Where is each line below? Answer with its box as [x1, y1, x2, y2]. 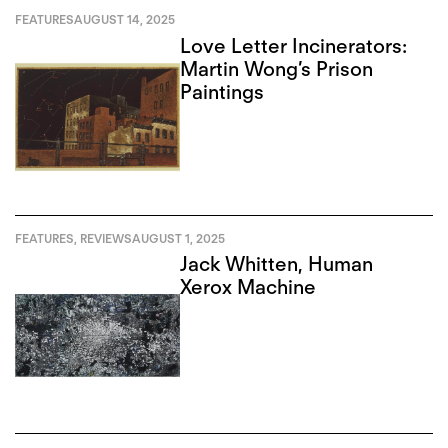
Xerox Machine [180, 275, 317, 300]
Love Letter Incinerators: [180, 33, 408, 58]
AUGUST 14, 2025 [74, 11, 175, 27]
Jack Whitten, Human [180, 252, 374, 277]
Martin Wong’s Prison [180, 56, 374, 81]
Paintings [180, 79, 265, 104]
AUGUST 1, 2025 [132, 230, 225, 246]
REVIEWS [80, 230, 132, 246]
